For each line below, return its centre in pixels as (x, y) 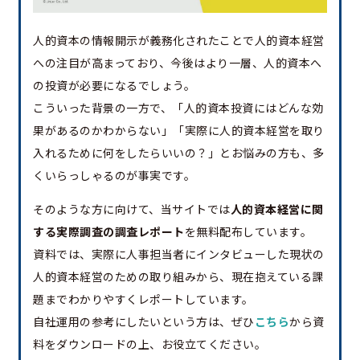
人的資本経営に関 (277, 209)
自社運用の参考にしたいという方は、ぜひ (144, 322)
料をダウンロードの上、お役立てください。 (149, 344)
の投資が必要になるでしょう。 (114, 86)
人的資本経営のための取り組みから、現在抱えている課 (178, 277)
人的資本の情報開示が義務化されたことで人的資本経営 (179, 41)
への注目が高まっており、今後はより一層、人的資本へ (178, 63)
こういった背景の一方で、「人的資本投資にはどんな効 (178, 108)
